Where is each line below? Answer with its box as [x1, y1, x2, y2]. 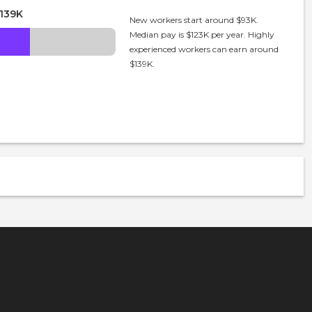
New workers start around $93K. [130, 15, 259, 25]
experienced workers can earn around [130, 44, 279, 54]
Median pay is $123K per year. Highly [130, 29, 275, 40]
